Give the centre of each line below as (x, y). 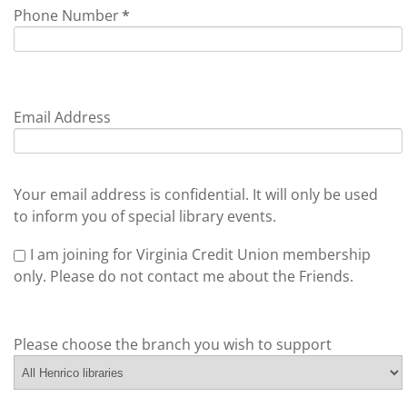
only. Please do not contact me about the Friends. (184, 276)
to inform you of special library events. (145, 216)
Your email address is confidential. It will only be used (196, 194)
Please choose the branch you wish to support (173, 344)
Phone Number (66, 15)
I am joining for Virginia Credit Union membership (200, 254)
